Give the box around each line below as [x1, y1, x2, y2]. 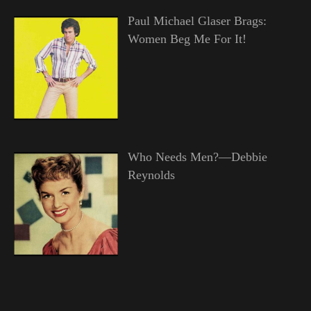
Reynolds [127, 168, 175, 183]
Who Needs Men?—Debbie [127, 150, 267, 165]
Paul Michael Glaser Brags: [127, 14, 267, 28]
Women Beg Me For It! [127, 32, 246, 47]
